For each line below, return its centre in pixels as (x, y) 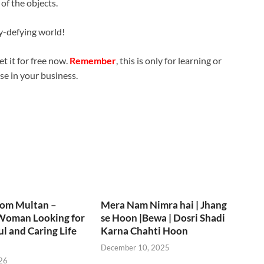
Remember (93, 60)
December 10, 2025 (136, 248)
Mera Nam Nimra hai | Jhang (164, 204)
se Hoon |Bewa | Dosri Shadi (163, 217)
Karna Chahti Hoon (145, 230)
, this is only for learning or (169, 60)
